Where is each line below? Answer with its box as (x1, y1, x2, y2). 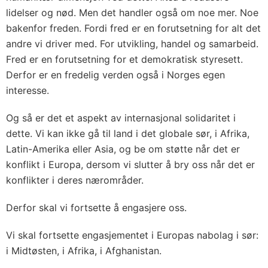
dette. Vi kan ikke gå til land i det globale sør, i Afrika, (6, 127, 249, 139)
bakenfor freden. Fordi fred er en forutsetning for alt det (6, 22, 261, 34)
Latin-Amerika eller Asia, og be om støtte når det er (6, 142, 240, 155)
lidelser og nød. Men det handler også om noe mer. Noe (6, 6, 258, 19)
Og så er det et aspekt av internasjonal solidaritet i (6, 111, 236, 124)
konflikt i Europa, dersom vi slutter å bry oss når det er (6, 158, 255, 170)
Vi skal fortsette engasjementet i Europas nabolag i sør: (6, 229, 258, 241)
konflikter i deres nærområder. (6, 173, 144, 186)
